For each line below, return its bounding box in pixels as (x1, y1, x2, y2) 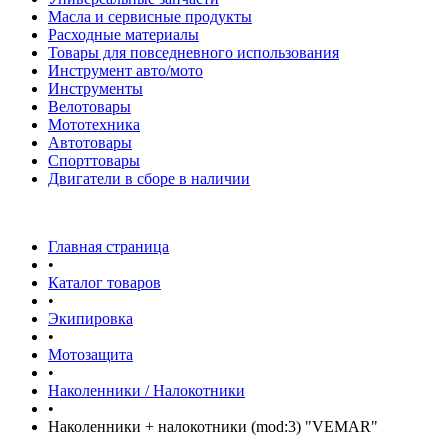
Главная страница (48, 238, 169, 255)
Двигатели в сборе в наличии (48, 170, 250, 187)
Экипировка (48, 310, 133, 327)
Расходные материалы (48, 26, 199, 43)
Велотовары (48, 98, 131, 115)
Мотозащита (48, 346, 133, 363)
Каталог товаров (48, 274, 161, 291)
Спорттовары (48, 152, 140, 169)
